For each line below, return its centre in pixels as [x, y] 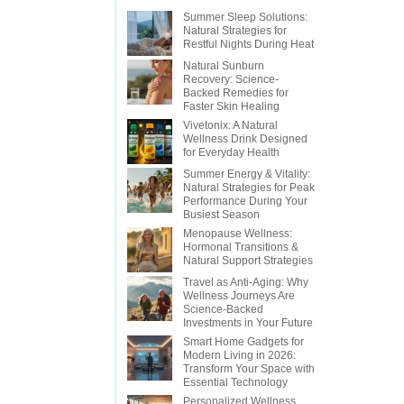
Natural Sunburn [224, 65]
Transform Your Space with [249, 368]
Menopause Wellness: [238, 233]
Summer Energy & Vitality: [247, 174]
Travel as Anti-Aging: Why [246, 282]
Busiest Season [222, 214]
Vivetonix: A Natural [231, 125]
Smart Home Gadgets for [244, 341]
